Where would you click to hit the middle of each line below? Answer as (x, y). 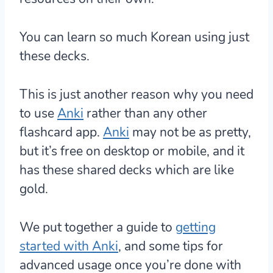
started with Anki (69, 246)
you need (227, 95)
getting (196, 228)
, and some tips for (171, 246)
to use (38, 114)
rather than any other (145, 114)
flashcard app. (60, 133)
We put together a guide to (97, 228)
